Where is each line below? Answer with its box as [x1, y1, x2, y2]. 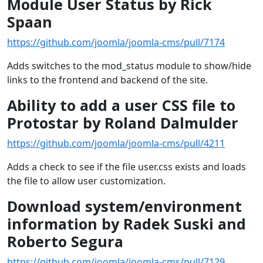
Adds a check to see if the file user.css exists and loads [7, 160, 246, 173]
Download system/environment [7, 195, 242, 216]
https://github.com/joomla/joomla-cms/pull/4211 [7, 136, 225, 150]
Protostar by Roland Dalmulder [7, 112, 238, 133]
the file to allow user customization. [7, 174, 166, 187]
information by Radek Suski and [7, 213, 246, 234]
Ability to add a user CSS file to [7, 95, 235, 115]
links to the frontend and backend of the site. [7, 73, 208, 86]
